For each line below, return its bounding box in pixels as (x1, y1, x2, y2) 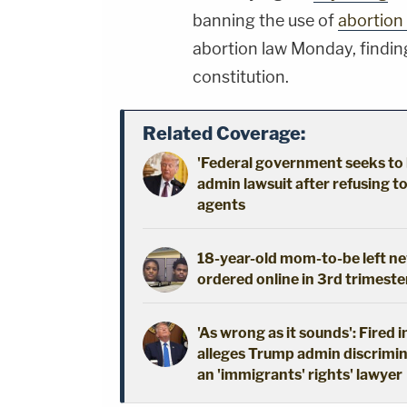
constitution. (193, 67, 289, 87)
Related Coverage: (143, 123, 305, 145)
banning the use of (193, 11, 338, 31)
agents (197, 196, 245, 214)
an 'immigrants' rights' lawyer (197, 366, 402, 384)
